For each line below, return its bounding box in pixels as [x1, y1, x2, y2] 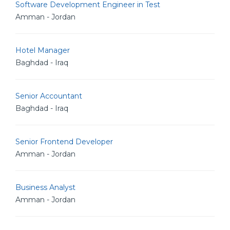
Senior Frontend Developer [15, 137, 113, 146]
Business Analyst [15, 183, 75, 192]
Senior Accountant [15, 91, 82, 101]
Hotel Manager [15, 46, 70, 55]
